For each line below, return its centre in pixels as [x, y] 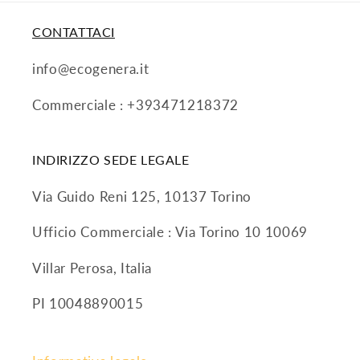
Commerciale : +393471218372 [135, 105]
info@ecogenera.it [91, 70]
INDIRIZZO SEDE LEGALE [111, 159]
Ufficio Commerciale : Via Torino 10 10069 [170, 233]
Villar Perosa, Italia [92, 268]
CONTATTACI [74, 32]
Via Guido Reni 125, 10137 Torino [142, 196]
